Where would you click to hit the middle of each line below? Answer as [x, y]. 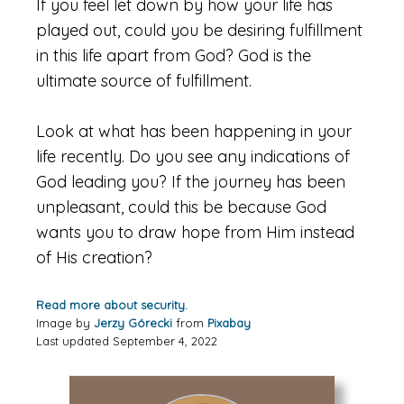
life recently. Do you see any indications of [193, 156]
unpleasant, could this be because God [181, 207]
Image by [65, 323]
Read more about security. [112, 305]
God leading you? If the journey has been [191, 182]
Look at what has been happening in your [194, 131]
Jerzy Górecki [133, 323]
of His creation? [94, 257]
